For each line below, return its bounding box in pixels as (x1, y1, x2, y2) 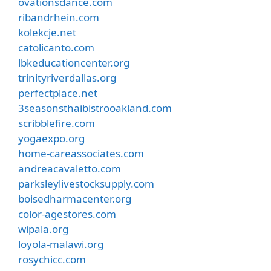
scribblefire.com (18, 116, 95, 130)
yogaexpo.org (18, 131, 85, 145)
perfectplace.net (18, 85, 97, 100)
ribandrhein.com (18, 10, 99, 24)
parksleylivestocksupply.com (18, 176, 154, 191)
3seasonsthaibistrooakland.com (18, 100, 172, 115)
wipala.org (18, 221, 68, 236)
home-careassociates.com (18, 146, 144, 160)
